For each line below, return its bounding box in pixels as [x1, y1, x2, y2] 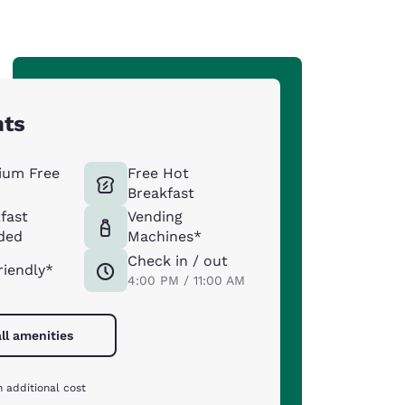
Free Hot [127, 164, 189, 182]
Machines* [127, 227, 202, 245]
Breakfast [127, 184, 194, 202]
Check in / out [127, 251, 228, 269]
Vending [127, 207, 183, 225]
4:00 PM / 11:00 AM [127, 272, 245, 287]
